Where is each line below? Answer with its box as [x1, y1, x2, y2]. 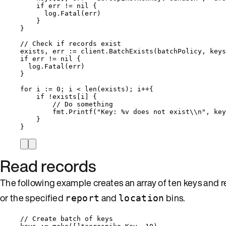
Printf [69, 107, 93, 116]
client [81, 47, 105, 55]
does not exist [129, 107, 190, 116]
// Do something [52, 100, 113, 108]
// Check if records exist [20, 39, 121, 47]
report [65, 192, 100, 203]
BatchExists [109, 47, 153, 55]
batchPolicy [157, 47, 202, 55]
